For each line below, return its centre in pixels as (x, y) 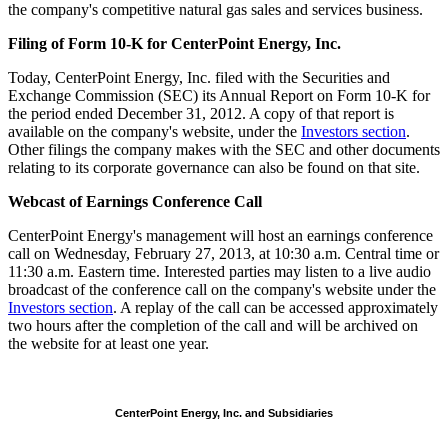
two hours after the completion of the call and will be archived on (213, 325)
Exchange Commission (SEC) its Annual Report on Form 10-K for (219, 95)
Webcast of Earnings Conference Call (135, 201)
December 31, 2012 (179, 113)
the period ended (62, 113)
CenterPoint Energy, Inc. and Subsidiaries (224, 412)
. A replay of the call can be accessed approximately (275, 307)
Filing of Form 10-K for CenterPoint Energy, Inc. (174, 43)
